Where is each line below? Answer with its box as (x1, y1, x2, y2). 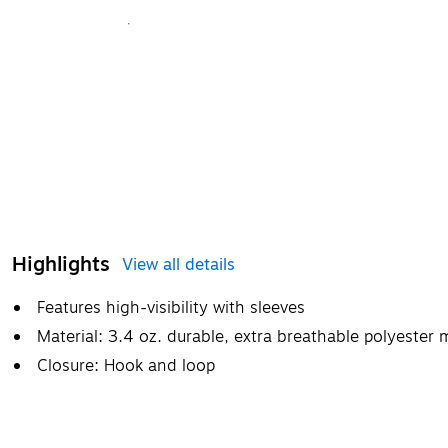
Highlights (12, 249, 110, 280)
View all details (122, 253, 235, 277)
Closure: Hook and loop (37, 354, 215, 378)
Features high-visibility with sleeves (37, 296, 305, 320)
